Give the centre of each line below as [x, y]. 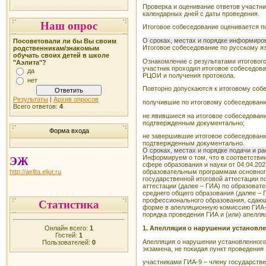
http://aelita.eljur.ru [35, 172]
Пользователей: [67, 242]
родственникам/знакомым [56, 48]
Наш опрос [69, 26]
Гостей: [67, 235]
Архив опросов [76, 99]
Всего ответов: [36, 106]
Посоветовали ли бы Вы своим [65, 41]
